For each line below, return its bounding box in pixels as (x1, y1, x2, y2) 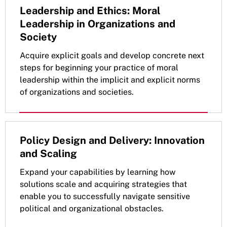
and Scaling (20, 147, 77, 160)
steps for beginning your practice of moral (20, 62, 178, 72)
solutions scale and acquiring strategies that (20, 179, 187, 189)
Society (20, 30, 57, 43)
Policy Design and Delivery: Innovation (20, 134, 205, 146)
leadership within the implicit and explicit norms (20, 74, 200, 85)
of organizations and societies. (20, 87, 134, 97)
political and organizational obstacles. (20, 203, 164, 213)
